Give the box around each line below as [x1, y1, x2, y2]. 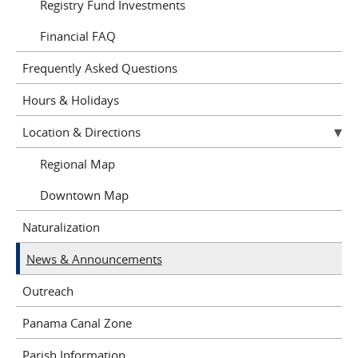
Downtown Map [40, 186, 129, 203]
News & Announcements [26, 250, 162, 267]
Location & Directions [22, 123, 141, 140]
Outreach [22, 282, 74, 299]
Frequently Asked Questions [22, 59, 177, 76]
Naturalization [22, 218, 100, 235]
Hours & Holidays [22, 91, 119, 108]
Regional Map [40, 155, 115, 172]
